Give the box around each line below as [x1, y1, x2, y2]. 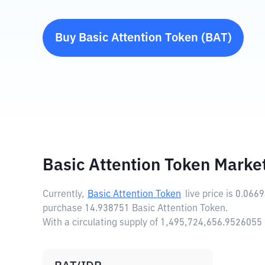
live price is [185, 190, 235, 199]
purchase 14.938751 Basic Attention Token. [43, 204, 228, 214]
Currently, [43, 190, 85, 199]
